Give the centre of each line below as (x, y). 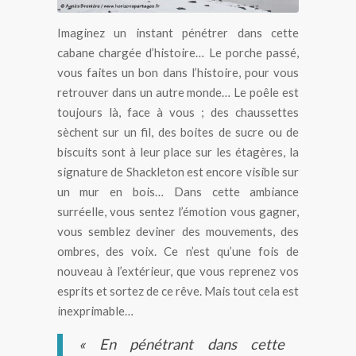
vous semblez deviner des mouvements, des (178, 232)
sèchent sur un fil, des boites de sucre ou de (178, 132)
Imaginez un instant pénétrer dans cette (178, 33)
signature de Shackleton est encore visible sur (178, 172)
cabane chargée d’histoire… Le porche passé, (178, 53)
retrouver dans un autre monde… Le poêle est (178, 93)
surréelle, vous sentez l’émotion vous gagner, (178, 212)
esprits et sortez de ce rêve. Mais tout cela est (178, 291)
